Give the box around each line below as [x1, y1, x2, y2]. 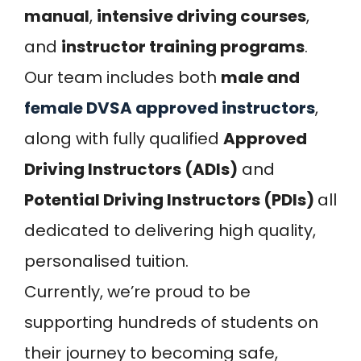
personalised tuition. [24, 250, 189, 273]
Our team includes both [24, 66, 221, 89]
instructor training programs [61, 35, 305, 59]
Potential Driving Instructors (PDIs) [24, 189, 317, 212]
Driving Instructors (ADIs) [24, 158, 238, 181]
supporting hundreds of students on [24, 311, 318, 334]
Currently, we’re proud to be [24, 280, 251, 304]
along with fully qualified [24, 127, 223, 151]
